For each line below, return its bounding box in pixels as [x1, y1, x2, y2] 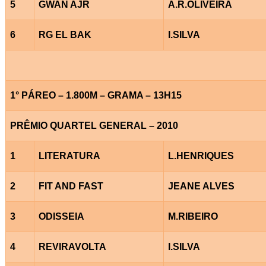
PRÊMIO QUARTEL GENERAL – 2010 [9, 120, 178, 131]
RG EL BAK [38, 29, 91, 40]
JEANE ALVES [167, 180, 235, 191]
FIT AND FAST [38, 180, 103, 191]
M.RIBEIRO [167, 211, 218, 221]
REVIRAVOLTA [38, 241, 106, 252]
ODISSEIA [38, 211, 84, 221]
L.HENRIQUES [167, 150, 234, 161]
